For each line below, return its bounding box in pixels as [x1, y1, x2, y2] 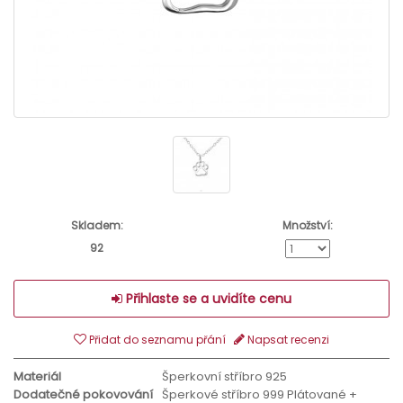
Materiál [13, 368, 61, 386]
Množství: [282, 218, 333, 234]
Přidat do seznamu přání [86, 332, 226, 348]
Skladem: [70, 218, 123, 234]
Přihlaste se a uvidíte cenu [122, 290, 291, 309]
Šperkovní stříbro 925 [162, 368, 287, 386]
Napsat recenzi [245, 332, 329, 348]
